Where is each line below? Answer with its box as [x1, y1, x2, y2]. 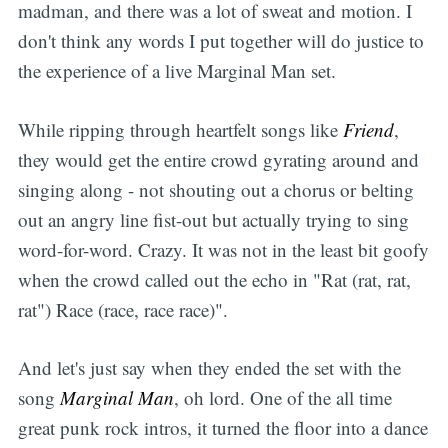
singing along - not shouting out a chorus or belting [17, 176, 414, 202]
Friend [342, 116, 394, 142]
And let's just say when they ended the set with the [17, 355, 401, 381]
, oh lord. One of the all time [173, 385, 392, 411]
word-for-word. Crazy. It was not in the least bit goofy [17, 236, 429, 262]
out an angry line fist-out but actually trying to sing [17, 206, 409, 232]
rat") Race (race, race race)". [17, 296, 228, 322]
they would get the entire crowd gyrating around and [17, 146, 419, 172]
